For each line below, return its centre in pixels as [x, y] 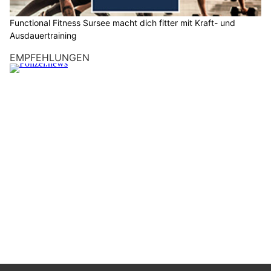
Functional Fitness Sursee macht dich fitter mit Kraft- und [122, 22]
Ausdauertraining [43, 35]
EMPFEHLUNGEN [50, 57]
